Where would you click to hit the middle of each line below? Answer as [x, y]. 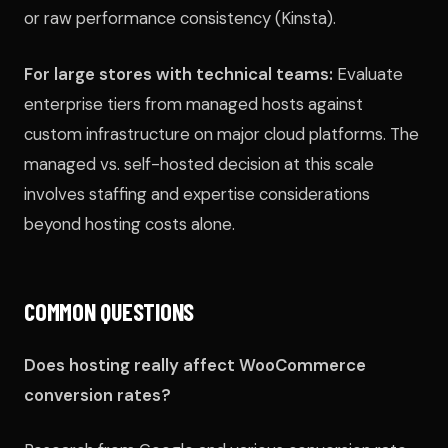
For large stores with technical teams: [178, 73]
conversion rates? [97, 394]
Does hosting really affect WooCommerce [195, 364]
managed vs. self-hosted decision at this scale [199, 163]
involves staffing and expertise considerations [197, 193]
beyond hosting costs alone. [129, 223]
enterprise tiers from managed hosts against [193, 103]
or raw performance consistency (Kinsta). [180, 18]
